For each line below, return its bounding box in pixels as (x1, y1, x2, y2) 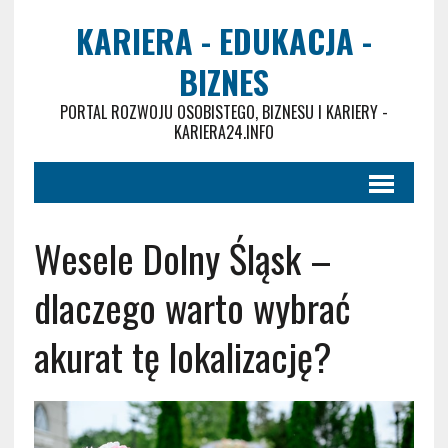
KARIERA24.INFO (173, 120, 274, 144)
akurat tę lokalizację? (33, 328, 332, 384)
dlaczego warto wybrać (33, 279, 351, 335)
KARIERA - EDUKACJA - (75, 17, 372, 64)
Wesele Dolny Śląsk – (33, 230, 332, 286)
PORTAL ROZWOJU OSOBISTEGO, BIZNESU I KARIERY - (59, 100, 388, 124)
